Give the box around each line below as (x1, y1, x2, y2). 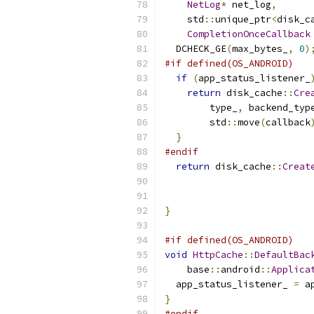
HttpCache (193, 249, 243, 261)
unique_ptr (215, 13, 271, 25)
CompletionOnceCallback (187, 28, 310, 40)
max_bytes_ (232, 43, 288, 55)
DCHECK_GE (165, 43, 226, 55)
